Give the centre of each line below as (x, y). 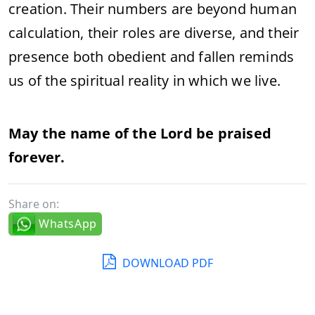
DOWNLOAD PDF (166, 263)
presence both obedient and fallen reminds (152, 56)
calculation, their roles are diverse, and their (154, 32)
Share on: (34, 204)
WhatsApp (68, 223)
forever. (37, 157)
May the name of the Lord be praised (140, 133)
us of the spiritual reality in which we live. (145, 80)
